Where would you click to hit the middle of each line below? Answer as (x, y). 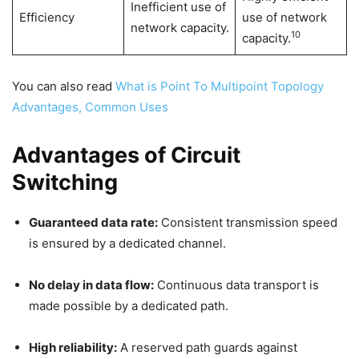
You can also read (64, 86)
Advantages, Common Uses (90, 107)
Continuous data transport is (236, 285)
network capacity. (179, 28)
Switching (65, 182)
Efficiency (46, 17)
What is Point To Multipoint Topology (220, 86)
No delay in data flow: (91, 285)
